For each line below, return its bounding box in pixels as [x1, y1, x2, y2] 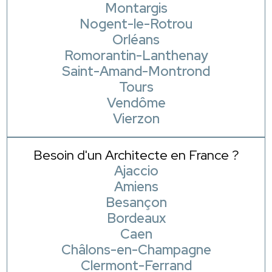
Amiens [114, 177, 158, 195]
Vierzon [112, 109, 160, 127]
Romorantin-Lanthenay [64, 46, 208, 64]
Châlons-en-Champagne [61, 240, 211, 259]
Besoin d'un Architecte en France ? [33, 146, 239, 164]
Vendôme [106, 93, 166, 112]
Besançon [105, 193, 167, 211]
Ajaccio [114, 161, 158, 180]
